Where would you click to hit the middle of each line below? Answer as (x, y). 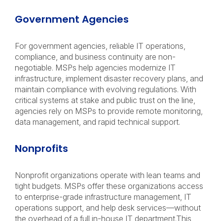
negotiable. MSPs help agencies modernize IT (95, 68)
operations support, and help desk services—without (108, 208)
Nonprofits (43, 148)
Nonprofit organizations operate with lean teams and (108, 175)
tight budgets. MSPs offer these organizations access (109, 186)
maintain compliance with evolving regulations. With (106, 89)
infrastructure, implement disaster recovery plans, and (109, 78)
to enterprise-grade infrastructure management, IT (103, 197)
